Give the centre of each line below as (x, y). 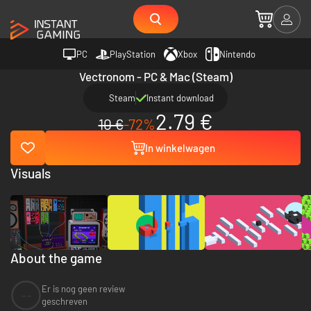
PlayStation (133, 54)
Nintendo (237, 54)
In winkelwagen (180, 148)
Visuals (31, 173)
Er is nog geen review (83, 289)
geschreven (65, 302)
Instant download (180, 98)
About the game (56, 258)
